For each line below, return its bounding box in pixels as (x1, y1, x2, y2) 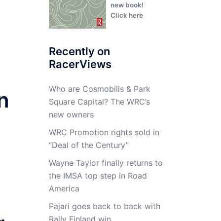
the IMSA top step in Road (48, 171, 147, 181)
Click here (110, 11, 144, 20)
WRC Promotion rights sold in (48, 127, 159, 137)
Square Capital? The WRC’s (48, 97, 150, 107)
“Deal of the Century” (48, 140, 129, 150)
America (48, 184, 79, 193)
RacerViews (48, 58, 111, 71)
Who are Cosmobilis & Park (48, 84, 150, 94)
